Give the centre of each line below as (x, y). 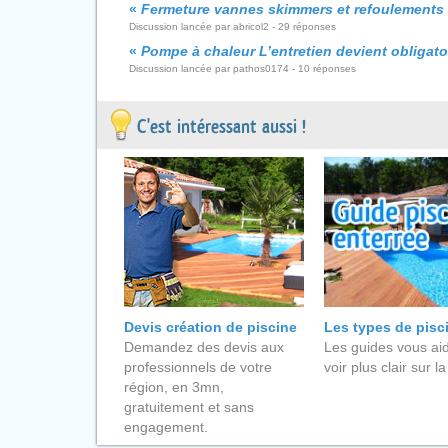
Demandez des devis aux (203, 347)
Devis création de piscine (210, 327)
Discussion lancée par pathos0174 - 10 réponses (242, 68)
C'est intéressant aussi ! (221, 127)
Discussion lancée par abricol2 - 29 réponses (232, 26)
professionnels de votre (197, 367)
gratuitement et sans (188, 407)
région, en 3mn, (173, 387)
